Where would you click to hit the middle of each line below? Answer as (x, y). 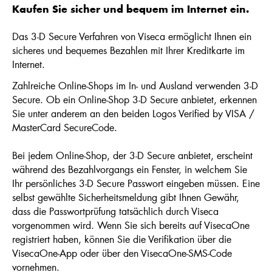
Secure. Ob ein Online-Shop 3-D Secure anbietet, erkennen (134, 99)
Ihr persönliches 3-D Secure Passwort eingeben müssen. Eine (136, 183)
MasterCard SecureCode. (65, 127)
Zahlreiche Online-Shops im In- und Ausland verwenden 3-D (135, 85)
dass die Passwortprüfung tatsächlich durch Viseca (115, 211)
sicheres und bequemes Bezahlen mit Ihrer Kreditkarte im (128, 50)
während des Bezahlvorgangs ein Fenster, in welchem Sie (130, 169)
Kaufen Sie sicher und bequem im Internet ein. (131, 10)
